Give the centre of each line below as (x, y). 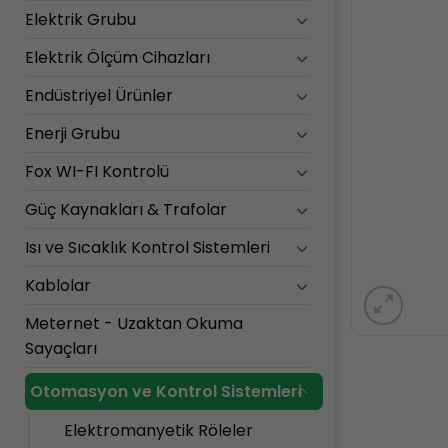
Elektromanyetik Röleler (158, 431)
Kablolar (58, 286)
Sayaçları (61, 349)
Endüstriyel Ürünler (99, 96)
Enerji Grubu (72, 134)
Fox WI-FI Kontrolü (97, 172)
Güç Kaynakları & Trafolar (126, 210)
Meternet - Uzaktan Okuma (134, 324)
